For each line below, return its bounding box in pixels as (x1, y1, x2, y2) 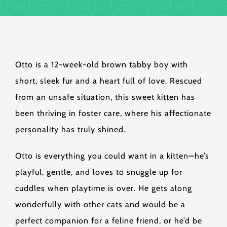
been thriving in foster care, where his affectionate (15, 108, 211, 118)
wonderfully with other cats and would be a (15, 200, 185, 209)
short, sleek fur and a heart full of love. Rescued (15, 76, 202, 86)
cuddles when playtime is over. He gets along (15, 183, 192, 193)
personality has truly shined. (15, 125, 126, 134)
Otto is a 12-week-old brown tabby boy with (15, 60, 188, 69)
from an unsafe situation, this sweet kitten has (15, 92, 195, 102)
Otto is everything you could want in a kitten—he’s (15, 151, 209, 161)
